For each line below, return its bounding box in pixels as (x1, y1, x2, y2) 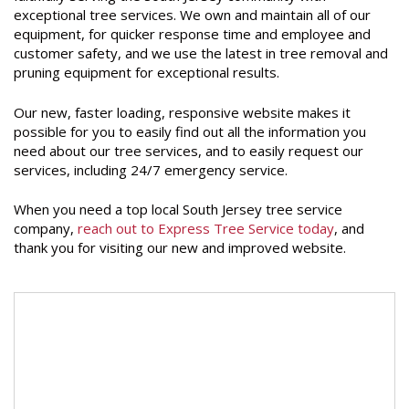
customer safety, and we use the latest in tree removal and (14, 44, 388, 63)
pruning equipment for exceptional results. (14, 63, 279, 82)
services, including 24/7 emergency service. (14, 160, 288, 179)
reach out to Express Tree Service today (78, 219, 334, 238)
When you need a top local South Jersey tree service (14, 200, 342, 219)
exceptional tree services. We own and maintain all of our (14, 5, 371, 25)
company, (14, 219, 78, 238)
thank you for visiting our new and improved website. (14, 238, 346, 257)
